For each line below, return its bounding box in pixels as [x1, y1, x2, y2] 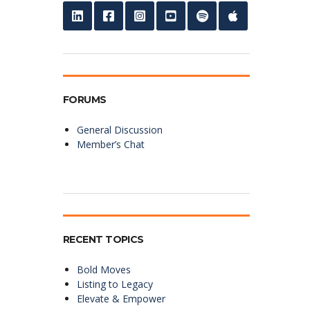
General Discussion [77, 122, 163, 136]
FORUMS [63, 93, 107, 106]
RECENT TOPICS [63, 232, 144, 246]
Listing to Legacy [77, 277, 153, 291]
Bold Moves [77, 262, 131, 276]
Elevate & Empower [77, 291, 165, 305]
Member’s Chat [77, 137, 145, 151]
